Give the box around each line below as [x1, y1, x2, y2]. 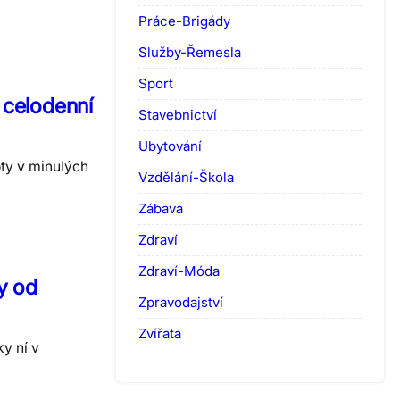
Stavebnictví [138, 105, 217, 123]
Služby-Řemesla [138, 43, 241, 61]
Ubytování [138, 137, 202, 154]
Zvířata [138, 324, 181, 342]
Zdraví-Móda [138, 262, 220, 279]
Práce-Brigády [138, 12, 230, 29]
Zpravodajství [138, 293, 223, 311]
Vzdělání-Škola [138, 168, 234, 186]
